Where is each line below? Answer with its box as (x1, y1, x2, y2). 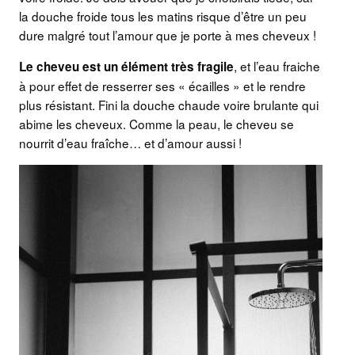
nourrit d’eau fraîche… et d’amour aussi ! (19, 134, 242, 152)
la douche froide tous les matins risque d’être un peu (19, 7, 307, 25)
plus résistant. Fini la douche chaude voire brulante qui (19, 96, 319, 114)
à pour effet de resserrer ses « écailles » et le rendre (19, 77, 306, 95)
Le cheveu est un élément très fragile (19, 58, 234, 76)
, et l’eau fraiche (234, 57, 320, 75)
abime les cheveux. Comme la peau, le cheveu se (19, 115, 294, 133)
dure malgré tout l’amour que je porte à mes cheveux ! (19, 26, 316, 44)
